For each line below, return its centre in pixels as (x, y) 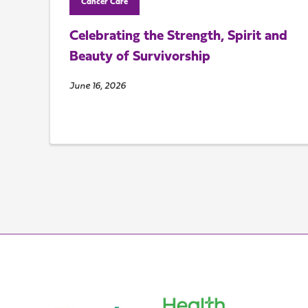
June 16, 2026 (97, 87)
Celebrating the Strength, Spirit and (178, 37)
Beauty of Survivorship (140, 57)
